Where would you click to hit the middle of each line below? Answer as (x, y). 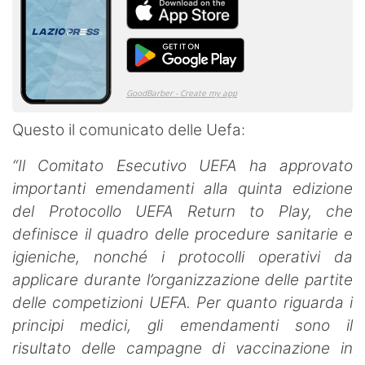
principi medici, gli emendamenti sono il (182, 325)
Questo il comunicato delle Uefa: (129, 130)
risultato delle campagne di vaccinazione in (182, 348)
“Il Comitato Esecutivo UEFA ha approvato (182, 165)
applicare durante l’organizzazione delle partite (182, 279)
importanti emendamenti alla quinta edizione (182, 188)
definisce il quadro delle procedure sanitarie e (182, 234)
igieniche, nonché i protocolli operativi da (182, 257)
